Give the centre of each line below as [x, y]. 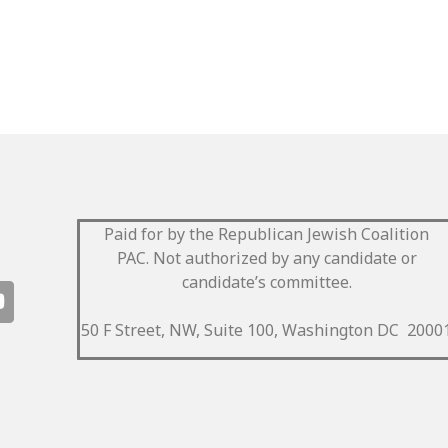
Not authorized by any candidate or [284, 258]
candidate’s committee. [266, 282]
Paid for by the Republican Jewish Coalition [267, 234]
